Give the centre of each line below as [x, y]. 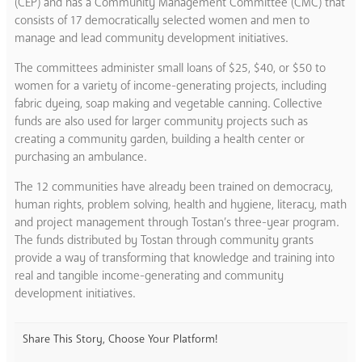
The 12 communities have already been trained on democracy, [174, 186]
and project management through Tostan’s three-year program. [177, 222]
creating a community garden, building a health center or [160, 139]
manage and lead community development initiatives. [151, 38]
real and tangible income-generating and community [149, 275]
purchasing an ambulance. [80, 156]
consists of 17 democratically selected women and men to [162, 20]
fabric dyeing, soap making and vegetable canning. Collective [168, 103]
